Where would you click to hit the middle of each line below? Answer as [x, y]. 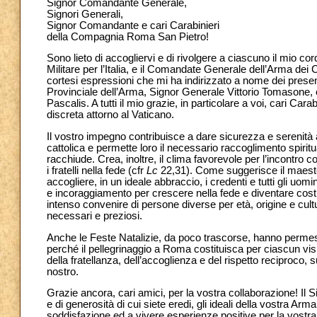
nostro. [63, 271]
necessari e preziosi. [94, 215]
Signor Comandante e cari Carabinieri [133, 25]
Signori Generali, [85, 14]
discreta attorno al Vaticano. [110, 115]
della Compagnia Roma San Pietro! [128, 36]
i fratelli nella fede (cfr [97, 170]
